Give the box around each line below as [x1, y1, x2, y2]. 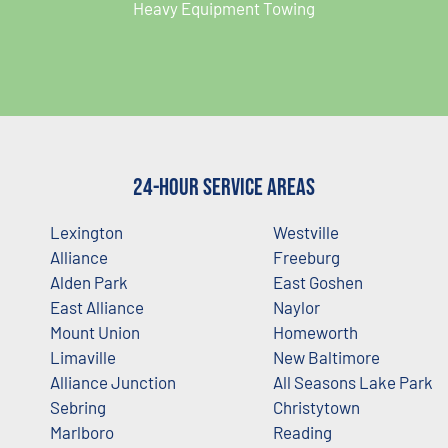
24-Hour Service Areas [133, 172, 315, 202]
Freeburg [272, 246, 340, 267]
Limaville [50, 346, 116, 367]
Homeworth [272, 321, 358, 342]
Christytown [272, 396, 360, 417]
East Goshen [272, 271, 363, 292]
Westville [272, 221, 339, 242]
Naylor [272, 296, 320, 317]
